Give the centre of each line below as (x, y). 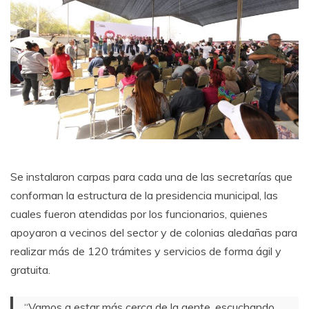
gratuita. (30, 270)
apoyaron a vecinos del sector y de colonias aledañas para (154, 233)
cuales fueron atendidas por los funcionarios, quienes (139, 214)
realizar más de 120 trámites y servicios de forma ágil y (146, 251)
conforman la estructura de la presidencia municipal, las (144, 196)
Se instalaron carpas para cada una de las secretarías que (151, 177)
